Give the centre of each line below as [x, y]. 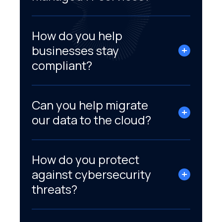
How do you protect [85, 159]
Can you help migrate [90, 105]
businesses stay [75, 50]
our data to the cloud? [91, 119]
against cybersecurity [91, 174]
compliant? [62, 65]
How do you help [77, 35]
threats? [56, 189]
